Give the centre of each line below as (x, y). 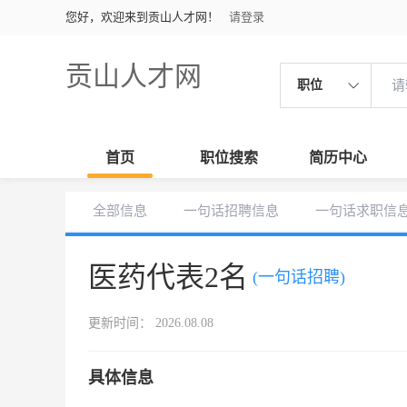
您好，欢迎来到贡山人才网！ (142, 17)
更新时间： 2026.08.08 (151, 323)
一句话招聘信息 (231, 211)
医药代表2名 (168, 277)
